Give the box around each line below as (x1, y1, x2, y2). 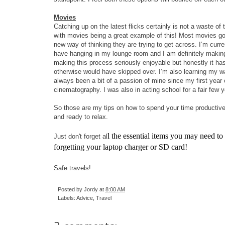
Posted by (58, 186, 84, 192)
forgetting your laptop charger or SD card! (54, 142, 189, 151)
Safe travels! (54, 164, 91, 172)
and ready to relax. (54, 113, 108, 121)
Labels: (58, 194, 76, 201)
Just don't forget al (54, 132, 107, 140)
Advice (76, 194, 93, 201)
